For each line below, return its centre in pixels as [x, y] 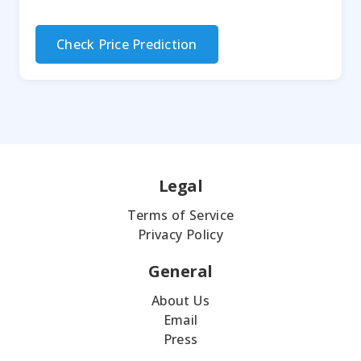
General [180, 272]
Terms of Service [180, 216]
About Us [180, 301]
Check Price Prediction [127, 45]
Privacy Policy [180, 235]
